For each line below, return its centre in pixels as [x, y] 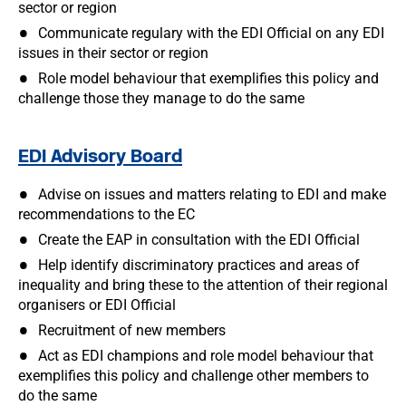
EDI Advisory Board [100, 156]
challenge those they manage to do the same [161, 98]
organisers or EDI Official [97, 305]
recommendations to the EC [106, 214]
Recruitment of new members [132, 330]
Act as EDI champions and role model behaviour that [206, 356]
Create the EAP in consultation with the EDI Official [199, 240]
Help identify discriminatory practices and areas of [199, 265]
